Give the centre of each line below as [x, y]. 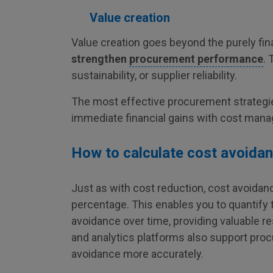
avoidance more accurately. [137, 254]
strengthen [100, 59]
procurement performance [196, 59]
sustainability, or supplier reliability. [154, 75]
